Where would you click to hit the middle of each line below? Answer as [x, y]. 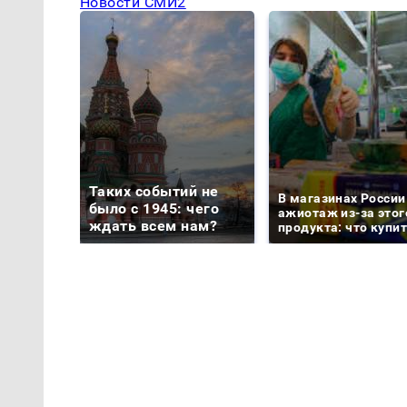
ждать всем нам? [154, 225]
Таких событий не [154, 191]
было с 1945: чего [154, 208]
